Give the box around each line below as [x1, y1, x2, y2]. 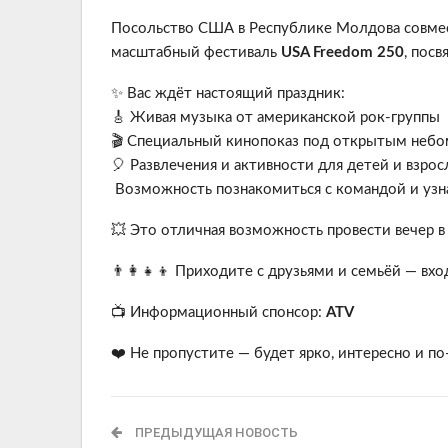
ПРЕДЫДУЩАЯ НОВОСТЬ [132, 425, 298, 440]
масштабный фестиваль [111, 45, 281, 60]
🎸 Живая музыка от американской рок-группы [111, 110, 440, 125]
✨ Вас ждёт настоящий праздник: [111, 86, 345, 101]
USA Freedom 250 [281, 45, 404, 60]
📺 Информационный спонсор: [111, 305, 326, 320]
